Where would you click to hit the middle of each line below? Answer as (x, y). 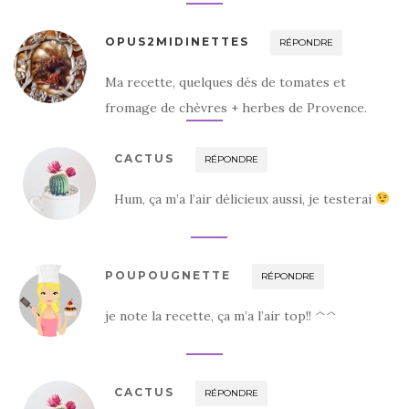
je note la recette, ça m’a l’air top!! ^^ (221, 315)
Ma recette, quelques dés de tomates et (225, 82)
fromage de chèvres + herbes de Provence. (236, 107)
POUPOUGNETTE (168, 275)
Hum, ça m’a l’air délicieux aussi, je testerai (245, 199)
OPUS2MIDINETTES (177, 41)
